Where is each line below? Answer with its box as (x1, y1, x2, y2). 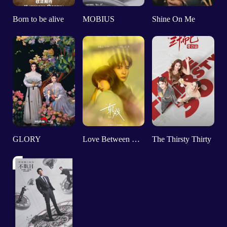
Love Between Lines (131, 135, 140, 144)
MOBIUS (82, 14, 115, 23)
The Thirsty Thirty (152, 135, 211, 144)
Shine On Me (152, 14, 195, 23)
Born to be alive (13, 14, 64, 23)
